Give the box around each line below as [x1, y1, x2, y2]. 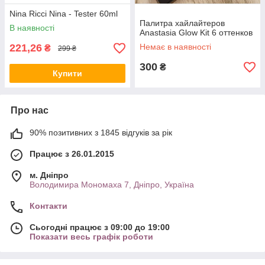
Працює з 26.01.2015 [30, 149, 114, 159]
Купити [53, 69, 82, 78]
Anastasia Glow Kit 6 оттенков [140, 28, 253, 37]
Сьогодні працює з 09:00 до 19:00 [30, 222, 170, 232]
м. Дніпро [30, 170, 69, 180]
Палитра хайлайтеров [140, 18, 225, 28]
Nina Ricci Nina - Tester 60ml [9, 9, 118, 18]
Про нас [11, 105, 49, 115]
